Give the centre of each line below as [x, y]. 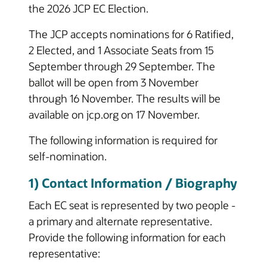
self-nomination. [68, 156]
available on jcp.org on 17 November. [114, 114]
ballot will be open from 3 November [114, 82]
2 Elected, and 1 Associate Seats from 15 [121, 50]
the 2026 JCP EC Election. [89, 8]
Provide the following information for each [127, 237]
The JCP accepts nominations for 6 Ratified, [131, 34]
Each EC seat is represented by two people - [132, 205]
